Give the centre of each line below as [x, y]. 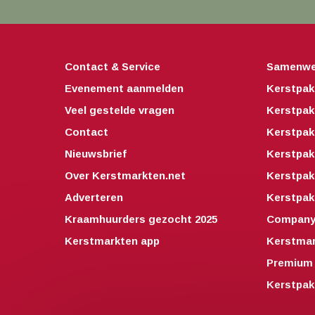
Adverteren [94, 197]
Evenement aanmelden [124, 88]
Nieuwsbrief [96, 154]
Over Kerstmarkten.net [125, 175]
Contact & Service [112, 66]
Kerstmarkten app [112, 241]
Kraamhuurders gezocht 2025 [141, 219]
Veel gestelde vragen [120, 110]
